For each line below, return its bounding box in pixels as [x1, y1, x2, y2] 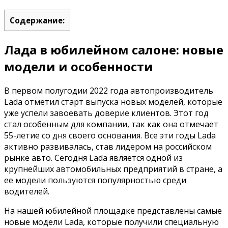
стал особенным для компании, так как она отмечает [4, 118, 218, 130]
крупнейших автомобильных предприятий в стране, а [4, 163, 222, 175]
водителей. [4, 185, 49, 197]
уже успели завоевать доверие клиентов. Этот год [4, 107, 209, 119]
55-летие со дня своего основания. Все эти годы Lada [4, 129, 216, 141]
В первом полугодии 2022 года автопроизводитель [4, 84, 213, 96]
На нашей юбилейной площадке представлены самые [4, 205, 222, 216]
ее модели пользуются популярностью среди [4, 174, 186, 186]
